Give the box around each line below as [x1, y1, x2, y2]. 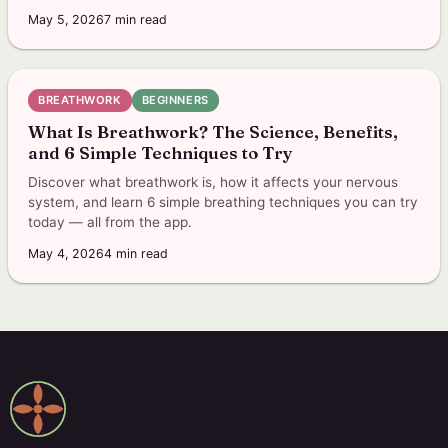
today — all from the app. [28, 214, 192, 230]
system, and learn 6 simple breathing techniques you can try [28, 194, 418, 210]
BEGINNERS [141, 93, 209, 107]
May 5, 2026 [28, 12, 104, 27]
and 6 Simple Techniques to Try [28, 143, 293, 163]
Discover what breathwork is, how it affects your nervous [28, 174, 398, 190]
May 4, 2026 [28, 246, 104, 261]
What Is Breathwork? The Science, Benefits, [28, 122, 398, 142]
